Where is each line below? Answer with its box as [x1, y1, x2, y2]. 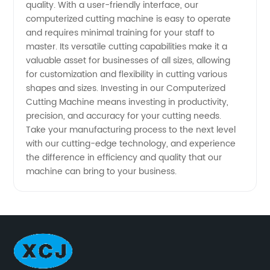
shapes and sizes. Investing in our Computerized [26, 81, 226, 96]
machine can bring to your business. [26, 165, 177, 179]
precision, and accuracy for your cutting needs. [26, 109, 222, 124]
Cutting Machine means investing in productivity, [26, 95, 229, 110]
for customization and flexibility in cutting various [26, 67, 228, 82]
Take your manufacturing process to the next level [26, 123, 236, 137]
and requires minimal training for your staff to [26, 26, 215, 40]
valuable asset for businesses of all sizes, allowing [26, 54, 231, 68]
